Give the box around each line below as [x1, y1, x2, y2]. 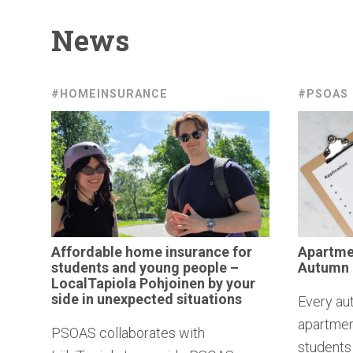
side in [51, 290, 97, 307]
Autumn [297, 258, 349, 276]
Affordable [51, 243, 122, 260]
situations [176, 290, 242, 307]
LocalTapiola [51, 274, 136, 292]
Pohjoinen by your [136, 274, 255, 292]
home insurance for [122, 243, 252, 260]
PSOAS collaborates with [51, 324, 205, 341]
